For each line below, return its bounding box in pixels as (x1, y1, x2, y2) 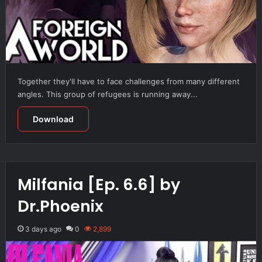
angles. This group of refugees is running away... (17, 89, 198, 99)
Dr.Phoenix (17, 195, 104, 217)
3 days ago (25, 224, 61, 233)
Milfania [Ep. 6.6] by (17, 173, 180, 195)
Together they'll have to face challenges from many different (17, 76, 240, 86)
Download (32, 113, 74, 124)
